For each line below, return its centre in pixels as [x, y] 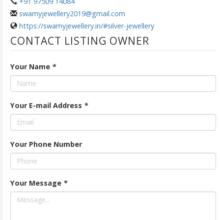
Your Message [36, 183]
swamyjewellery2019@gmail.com [72, 13]
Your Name [30, 66]
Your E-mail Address [46, 105]
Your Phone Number [46, 144]
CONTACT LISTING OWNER [80, 41]
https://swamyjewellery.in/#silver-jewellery [86, 26]
